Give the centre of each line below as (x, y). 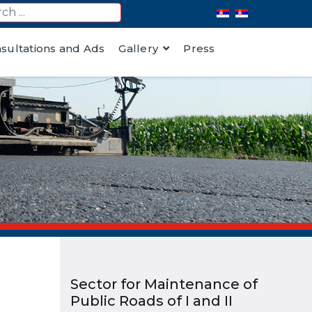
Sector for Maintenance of (164, 284)
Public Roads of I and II (151, 301)
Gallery (139, 48)
